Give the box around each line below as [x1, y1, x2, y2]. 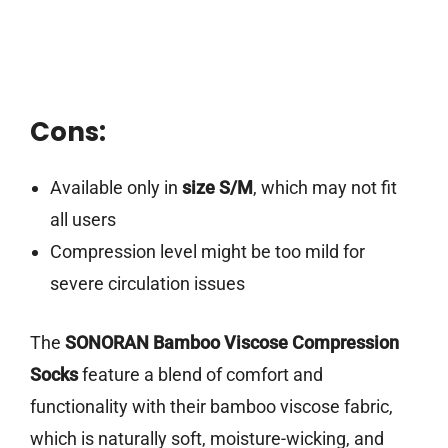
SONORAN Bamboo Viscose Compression [65, 332, 399, 354]
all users [49, 209, 116, 231]
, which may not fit [252, 177, 397, 199]
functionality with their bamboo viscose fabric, [30, 396, 393, 418]
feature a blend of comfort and [78, 364, 323, 386]
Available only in [49, 177, 182, 199]
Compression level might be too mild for [49, 241, 365, 263]
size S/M [181, 177, 253, 199]
